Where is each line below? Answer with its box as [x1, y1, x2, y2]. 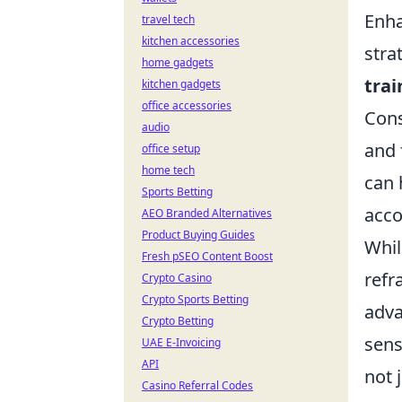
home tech [142, 162, 195, 178]
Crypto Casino [142, 270, 212, 285]
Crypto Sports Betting [142, 292, 249, 307]
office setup [142, 141, 200, 156]
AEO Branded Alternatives [142, 205, 272, 221]
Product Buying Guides [142, 227, 255, 242]
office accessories [142, 98, 232, 113]
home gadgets [142, 55, 214, 70]
